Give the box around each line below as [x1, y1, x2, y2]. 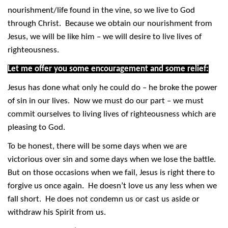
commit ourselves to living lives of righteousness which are [8, 110, 216, 119]
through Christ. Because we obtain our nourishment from [8, 19, 212, 28]
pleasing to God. [8, 123, 67, 132]
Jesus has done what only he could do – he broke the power [8, 83, 217, 93]
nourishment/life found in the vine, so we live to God [8, 6, 195, 15]
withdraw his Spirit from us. [8, 208, 108, 217]
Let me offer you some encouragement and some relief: [8, 65, 209, 74]
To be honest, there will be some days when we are [8, 142, 187, 151]
